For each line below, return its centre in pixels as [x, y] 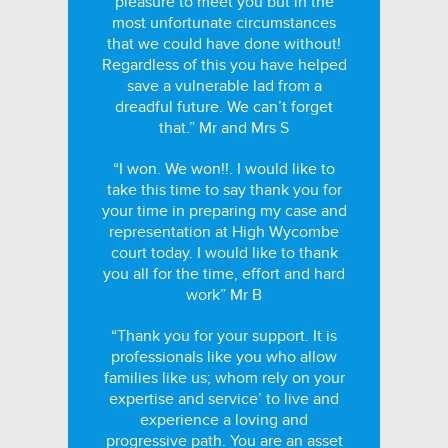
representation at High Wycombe [224, 232]
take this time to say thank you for [224, 190]
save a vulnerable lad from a [224, 86]
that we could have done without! [224, 44]
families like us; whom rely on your [224, 378]
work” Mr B [224, 295]
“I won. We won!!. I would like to [224, 169]
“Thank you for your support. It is [224, 336]
